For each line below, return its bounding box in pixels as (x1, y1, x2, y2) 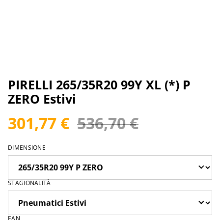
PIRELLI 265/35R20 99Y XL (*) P (8, 76, 191, 93)
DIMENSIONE (8, 143, 46, 152)
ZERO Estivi (8, 90, 76, 108)
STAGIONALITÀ (8, 179, 51, 188)
